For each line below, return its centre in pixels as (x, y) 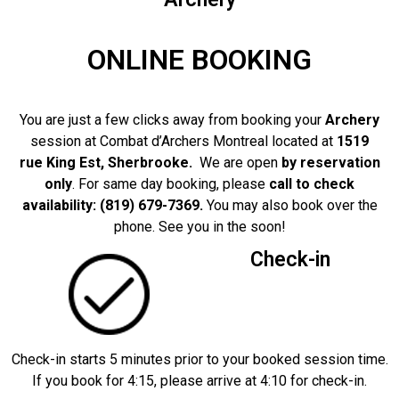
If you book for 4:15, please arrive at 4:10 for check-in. (199, 381)
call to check (312, 184)
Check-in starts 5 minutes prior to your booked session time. (199, 360)
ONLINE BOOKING (199, 60)
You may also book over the (292, 206)
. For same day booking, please (171, 184)
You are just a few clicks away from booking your (172, 120)
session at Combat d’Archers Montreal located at (183, 142)
